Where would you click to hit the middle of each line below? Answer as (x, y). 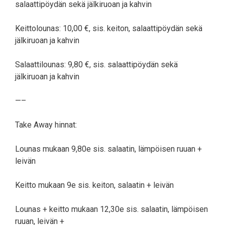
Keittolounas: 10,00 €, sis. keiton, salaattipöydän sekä (109, 28)
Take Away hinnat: (46, 125)
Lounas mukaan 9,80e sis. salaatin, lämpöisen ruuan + (108, 149)
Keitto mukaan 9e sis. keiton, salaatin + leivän (94, 185)
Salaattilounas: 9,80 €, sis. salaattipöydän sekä (96, 64)
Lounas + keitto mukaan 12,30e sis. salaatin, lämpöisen (111, 209)
